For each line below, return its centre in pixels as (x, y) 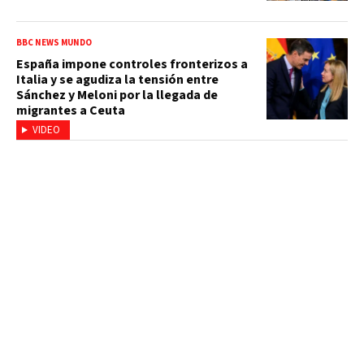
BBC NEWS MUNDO (54, 42)
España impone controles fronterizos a (132, 64)
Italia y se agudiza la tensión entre (117, 79)
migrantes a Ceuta (71, 110)
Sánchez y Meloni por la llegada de (117, 95)
